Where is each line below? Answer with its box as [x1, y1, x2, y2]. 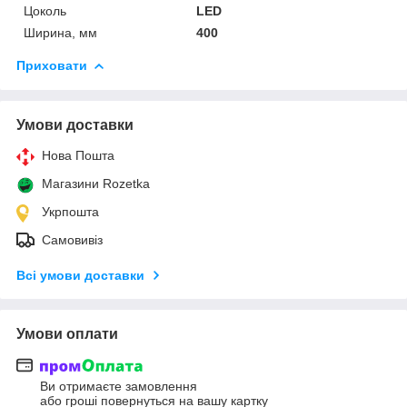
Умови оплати [16, 325, 118, 342]
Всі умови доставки [16, 267, 144, 283]
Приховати [16, 57, 87, 73]
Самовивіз [42, 232, 103, 247]
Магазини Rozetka [42, 175, 150, 191]
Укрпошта [42, 203, 99, 219]
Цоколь [24, 3, 66, 18]
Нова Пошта [42, 147, 114, 163]
